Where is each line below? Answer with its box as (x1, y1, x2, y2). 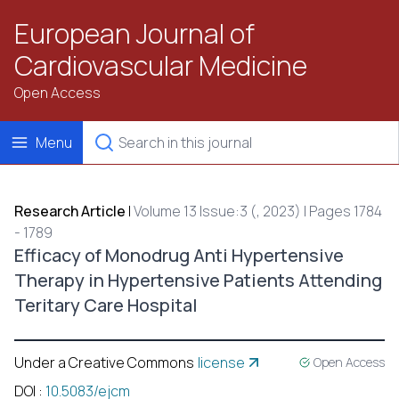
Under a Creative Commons (14, 353, 194, 372)
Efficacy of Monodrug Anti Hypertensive (14, 243, 344, 267)
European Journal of (14, 15, 255, 52)
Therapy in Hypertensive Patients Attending (14, 268, 382, 292)
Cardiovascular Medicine (14, 47, 307, 84)
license (198, 353, 245, 372)
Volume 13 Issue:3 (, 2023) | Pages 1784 (134, 201, 382, 221)
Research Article (14, 201, 126, 221)
